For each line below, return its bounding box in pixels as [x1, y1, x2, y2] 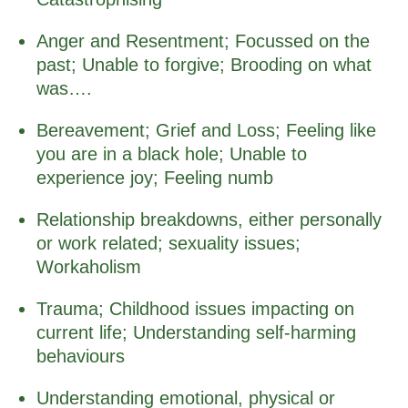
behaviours [36, 345, 125, 366]
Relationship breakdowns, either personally [36, 209, 382, 229]
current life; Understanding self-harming [36, 321, 356, 342]
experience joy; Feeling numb [36, 167, 273, 188]
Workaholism [36, 256, 141, 277]
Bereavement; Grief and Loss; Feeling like [36, 119, 376, 140]
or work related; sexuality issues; [36, 232, 301, 253]
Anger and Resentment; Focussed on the [36, 30, 370, 51]
